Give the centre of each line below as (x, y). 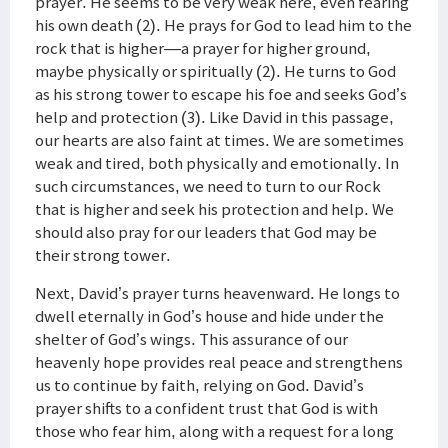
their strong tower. (103, 255)
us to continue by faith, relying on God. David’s (199, 385)
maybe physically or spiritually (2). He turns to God (215, 71)
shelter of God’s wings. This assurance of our (191, 339)
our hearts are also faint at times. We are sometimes (219, 140)
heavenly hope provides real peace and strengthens (219, 362)
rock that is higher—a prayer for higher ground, (203, 48)
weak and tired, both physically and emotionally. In (217, 163)
